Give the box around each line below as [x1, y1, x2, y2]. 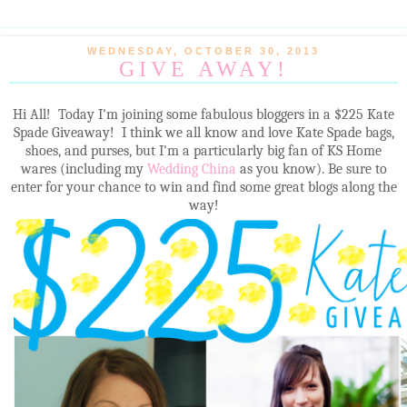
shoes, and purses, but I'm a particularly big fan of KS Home [25, 142, 382, 159]
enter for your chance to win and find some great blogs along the [10, 178, 397, 195]
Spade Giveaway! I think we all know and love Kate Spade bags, [13, 124, 394, 141]
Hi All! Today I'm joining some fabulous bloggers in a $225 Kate [13, 105, 394, 123]
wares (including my [20, 160, 147, 177]
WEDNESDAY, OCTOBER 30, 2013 [87, 45, 320, 56]
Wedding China [146, 160, 240, 177]
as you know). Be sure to [239, 160, 387, 177]
